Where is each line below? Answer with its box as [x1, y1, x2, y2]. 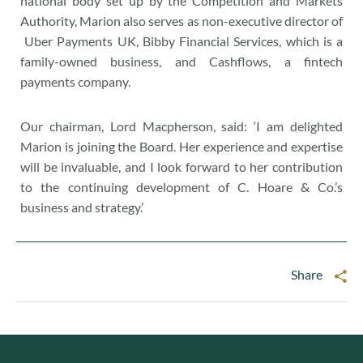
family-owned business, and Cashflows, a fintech [20, 53, 343, 69]
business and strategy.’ [20, 199, 143, 215]
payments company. [20, 74, 130, 89]
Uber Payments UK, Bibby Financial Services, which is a [20, 33, 343, 49]
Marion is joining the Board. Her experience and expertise [20, 139, 343, 154]
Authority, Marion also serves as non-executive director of [20, 13, 343, 28]
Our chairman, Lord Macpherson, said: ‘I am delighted [20, 118, 343, 134]
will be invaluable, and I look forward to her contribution [20, 159, 343, 174]
